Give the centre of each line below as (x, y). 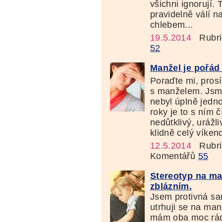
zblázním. (171, 187)
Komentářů (174, 156)
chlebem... (171, 25)
